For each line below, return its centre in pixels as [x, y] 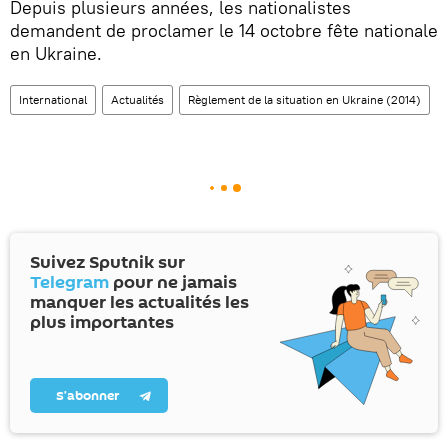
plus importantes [102, 322]
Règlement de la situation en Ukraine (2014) [304, 99]
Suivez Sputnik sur [107, 262]
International [53, 99]
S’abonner [88, 395]
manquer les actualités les [139, 302]
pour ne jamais [173, 282]
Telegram [69, 282]
